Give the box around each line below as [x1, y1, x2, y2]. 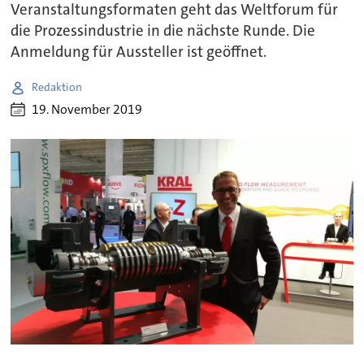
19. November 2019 [32, 101, 143, 119]
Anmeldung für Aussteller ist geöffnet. [11, 41, 267, 62]
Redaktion [32, 80, 83, 95]
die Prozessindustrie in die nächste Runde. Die [11, 20, 316, 41]
